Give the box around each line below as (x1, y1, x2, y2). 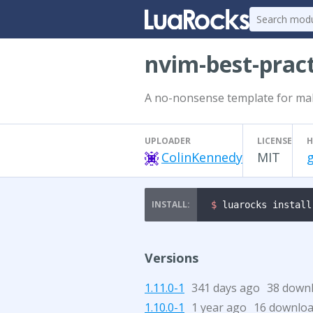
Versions (145, 249, 198, 266)
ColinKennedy (161, 149, 242, 166)
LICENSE (257, 135, 292, 147)
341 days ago (191, 280, 260, 296)
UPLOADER (145, 135, 191, 147)
